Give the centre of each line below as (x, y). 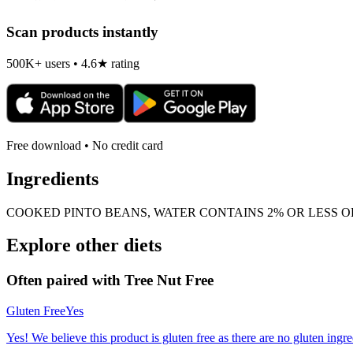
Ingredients (52, 178)
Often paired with (65, 281)
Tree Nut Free (169, 281)
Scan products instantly (82, 32)
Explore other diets (84, 245)
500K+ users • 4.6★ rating (73, 63)
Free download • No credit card (85, 145)
